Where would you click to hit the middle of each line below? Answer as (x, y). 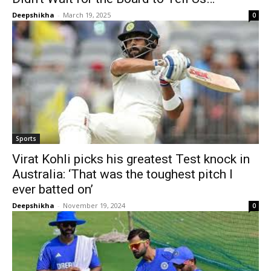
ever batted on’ (53, 189)
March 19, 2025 (87, 15)
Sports (26, 138)
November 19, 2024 (94, 205)
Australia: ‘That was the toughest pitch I (122, 174)
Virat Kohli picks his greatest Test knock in (131, 159)
